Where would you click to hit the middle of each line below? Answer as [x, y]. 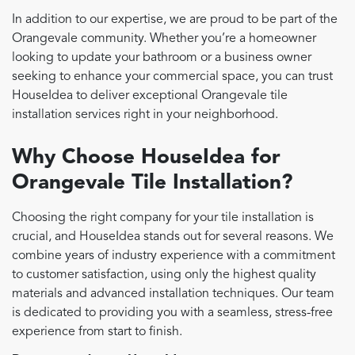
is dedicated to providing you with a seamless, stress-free [172, 313]
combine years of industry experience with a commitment [174, 256]
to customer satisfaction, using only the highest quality [164, 275]
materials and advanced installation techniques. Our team [173, 294]
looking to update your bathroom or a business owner [162, 57]
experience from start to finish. [97, 332]
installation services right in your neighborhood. [145, 115]
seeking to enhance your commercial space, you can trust [172, 76]
